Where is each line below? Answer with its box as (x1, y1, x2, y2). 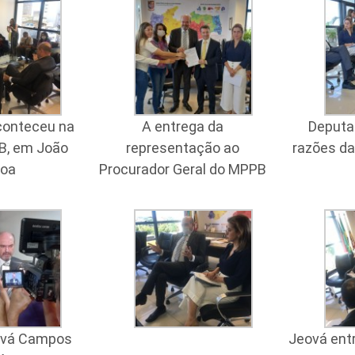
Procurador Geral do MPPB (98, 161, 266, 177)
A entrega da (141, 118, 223, 135)
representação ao (125, 139, 239, 156)
